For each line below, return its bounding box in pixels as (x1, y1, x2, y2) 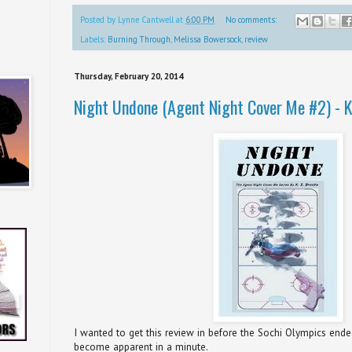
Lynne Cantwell (118, 14, 174, 26)
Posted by (80, 14, 118, 26)
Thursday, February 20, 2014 (74, 70, 183, 82)
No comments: (225, 14, 279, 26)
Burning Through (108, 33, 170, 45)
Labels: (80, 33, 108, 45)
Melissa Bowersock (174, 33, 241, 45)
